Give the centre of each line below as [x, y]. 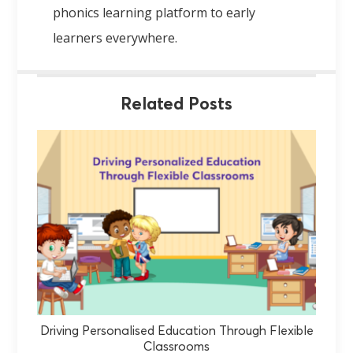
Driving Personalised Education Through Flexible [176, 331]
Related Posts [176, 104]
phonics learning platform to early [154, 12]
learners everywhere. [115, 37]
